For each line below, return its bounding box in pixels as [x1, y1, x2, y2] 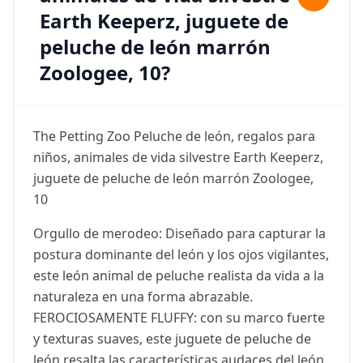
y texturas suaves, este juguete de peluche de [33, 330, 311, 348]
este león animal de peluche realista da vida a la [33, 267, 324, 284]
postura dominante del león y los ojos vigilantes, [33, 246, 329, 263]
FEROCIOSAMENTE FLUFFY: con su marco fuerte [33, 309, 325, 327]
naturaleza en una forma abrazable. [33, 288, 253, 305]
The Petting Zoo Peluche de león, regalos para [33, 127, 315, 145]
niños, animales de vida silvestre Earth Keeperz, [33, 148, 323, 166]
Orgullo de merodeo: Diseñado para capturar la [33, 224, 326, 242]
